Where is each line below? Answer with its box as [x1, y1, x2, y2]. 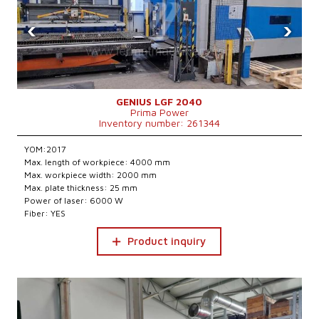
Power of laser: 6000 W [24, 195, 124, 206]
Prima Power [130, 106, 189, 118]
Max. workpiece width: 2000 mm [24, 169, 157, 180]
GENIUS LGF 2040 [116, 95, 203, 108]
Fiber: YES [24, 208, 66, 219]
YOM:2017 [24, 144, 67, 155]
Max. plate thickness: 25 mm [24, 182, 138, 193]
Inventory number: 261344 [98, 117, 220, 129]
